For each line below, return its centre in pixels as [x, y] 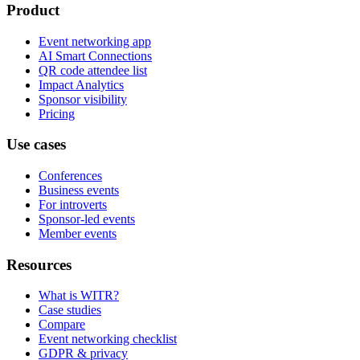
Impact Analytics [81, 84]
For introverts [73, 205]
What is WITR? [79, 296]
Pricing [57, 113]
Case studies [70, 310]
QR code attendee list [93, 70]
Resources [39, 264]
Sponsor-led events [87, 219]
